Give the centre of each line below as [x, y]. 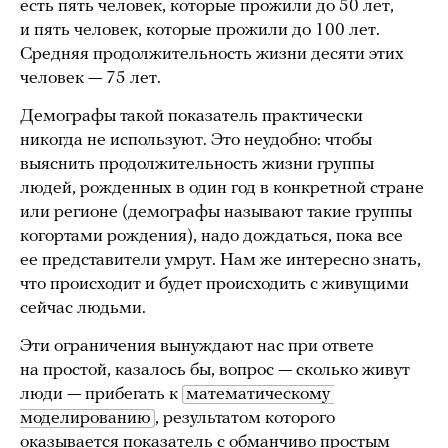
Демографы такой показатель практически [191, 116]
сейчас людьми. [83, 308]
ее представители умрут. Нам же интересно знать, [220, 260]
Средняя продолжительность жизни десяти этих [212, 54]
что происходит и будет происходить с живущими [214, 284]
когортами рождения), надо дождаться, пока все [211, 236]
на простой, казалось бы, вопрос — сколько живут [215, 370]
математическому [258, 394]
